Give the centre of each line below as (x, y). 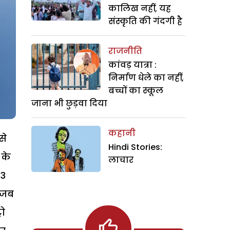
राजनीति (125, 51)
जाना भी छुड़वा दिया (69, 103)
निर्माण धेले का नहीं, (146, 78)
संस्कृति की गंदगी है (145, 21)
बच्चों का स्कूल (136, 91)
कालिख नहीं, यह (140, 8)
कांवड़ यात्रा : (132, 65)
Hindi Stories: (135, 147)
